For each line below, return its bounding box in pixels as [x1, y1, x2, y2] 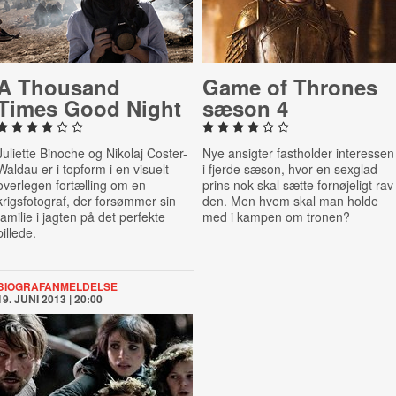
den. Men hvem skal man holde [202, 192, 378, 209]
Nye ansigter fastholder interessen [202, 144, 394, 162]
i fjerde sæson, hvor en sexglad [202, 160, 377, 178]
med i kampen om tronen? [202, 208, 350, 225]
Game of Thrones [202, 72, 377, 102]
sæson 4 [202, 93, 288, 123]
